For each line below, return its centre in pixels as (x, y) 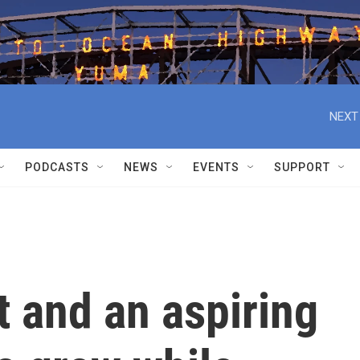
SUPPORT (302, 167)
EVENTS (216, 167)
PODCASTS (57, 167)
